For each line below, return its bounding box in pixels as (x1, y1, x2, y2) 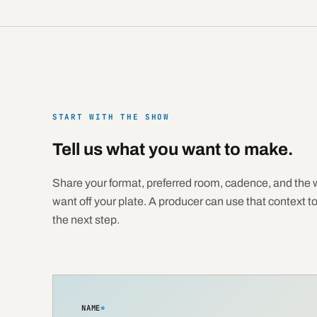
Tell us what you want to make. (52, 140, 293, 159)
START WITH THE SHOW (52, 112, 170, 122)
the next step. (52, 214, 120, 226)
